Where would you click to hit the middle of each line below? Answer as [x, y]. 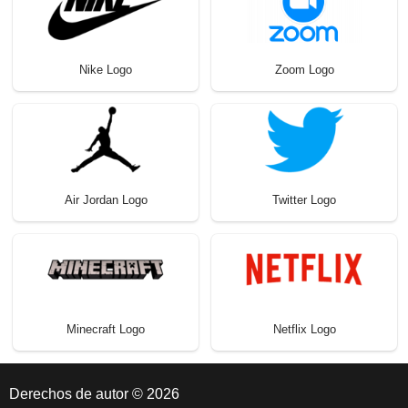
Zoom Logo [304, 70]
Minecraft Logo [106, 329]
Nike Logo [106, 70]
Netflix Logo [304, 329]
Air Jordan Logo [106, 199]
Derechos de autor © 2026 [94, 393]
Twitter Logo [304, 199]
